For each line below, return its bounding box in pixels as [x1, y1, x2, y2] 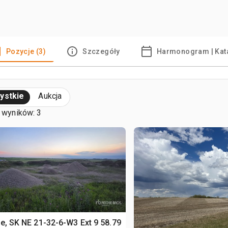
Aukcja [38, 91, 62, 101]
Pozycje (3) [6, 47, 46, 55]
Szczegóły [82, 47, 120, 55]
